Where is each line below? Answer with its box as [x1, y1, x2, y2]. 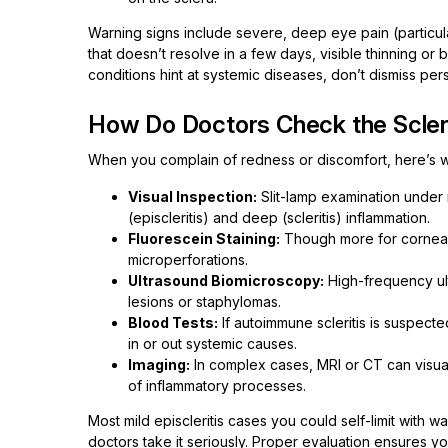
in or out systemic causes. [128, 335, 297, 352]
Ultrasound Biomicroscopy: [128, 272, 324, 289]
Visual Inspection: [128, 188, 257, 205]
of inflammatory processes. [128, 377, 306, 394]
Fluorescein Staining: [128, 230, 280, 247]
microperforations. [128, 251, 248, 268]
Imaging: [128, 356, 190, 373]
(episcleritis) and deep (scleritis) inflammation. [128, 209, 430, 226]
